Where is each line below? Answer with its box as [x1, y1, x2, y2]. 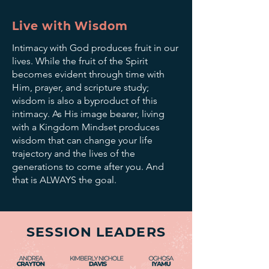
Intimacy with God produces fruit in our [12, 41, 178, 53]
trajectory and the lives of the [12, 147, 135, 159]
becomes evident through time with [12, 68, 165, 80]
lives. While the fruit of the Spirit [12, 55, 148, 67]
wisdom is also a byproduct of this [12, 94, 157, 106]
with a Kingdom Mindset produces [12, 121, 160, 133]
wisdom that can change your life [12, 134, 153, 146]
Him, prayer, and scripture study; [12, 81, 149, 93]
